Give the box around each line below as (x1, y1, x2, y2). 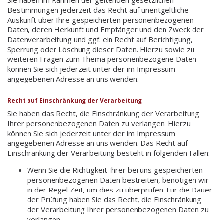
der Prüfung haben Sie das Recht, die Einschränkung (27, 194, 201, 204)
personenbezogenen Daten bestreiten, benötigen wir (27, 174, 209, 185)
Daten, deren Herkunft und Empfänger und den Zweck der (7, 24, 204, 34)
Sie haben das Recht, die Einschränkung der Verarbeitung (7, 108, 199, 118)
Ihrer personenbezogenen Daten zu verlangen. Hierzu (7, 118, 191, 128)
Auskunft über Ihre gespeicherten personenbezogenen (7, 14, 193, 25)
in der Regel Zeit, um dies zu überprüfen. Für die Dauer (27, 184, 212, 194)
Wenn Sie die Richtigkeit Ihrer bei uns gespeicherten (27, 165, 203, 175)
